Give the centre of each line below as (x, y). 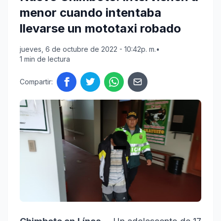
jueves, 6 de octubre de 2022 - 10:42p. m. (88, 49)
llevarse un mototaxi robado (100, 29)
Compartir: (36, 82)
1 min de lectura (45, 59)
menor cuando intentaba (91, 13)
